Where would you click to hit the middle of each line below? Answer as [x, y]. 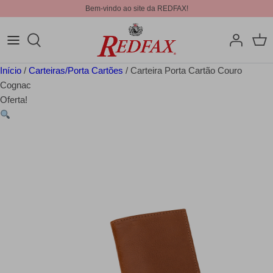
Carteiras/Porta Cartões [76, 71]
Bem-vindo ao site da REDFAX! [136, 9]
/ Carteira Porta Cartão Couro [183, 71]
